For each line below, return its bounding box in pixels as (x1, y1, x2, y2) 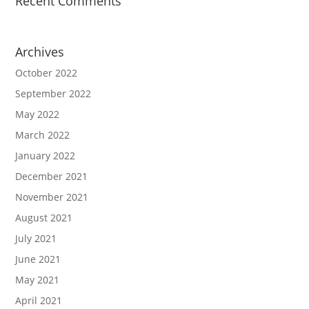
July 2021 (15, 232, 57, 246)
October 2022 (15, 66, 78, 80)
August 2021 (15, 211, 73, 225)
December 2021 (15, 170, 88, 183)
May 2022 (15, 108, 60, 121)
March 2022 (15, 128, 70, 142)
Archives (15, 43, 65, 61)
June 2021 (15, 252, 61, 266)
